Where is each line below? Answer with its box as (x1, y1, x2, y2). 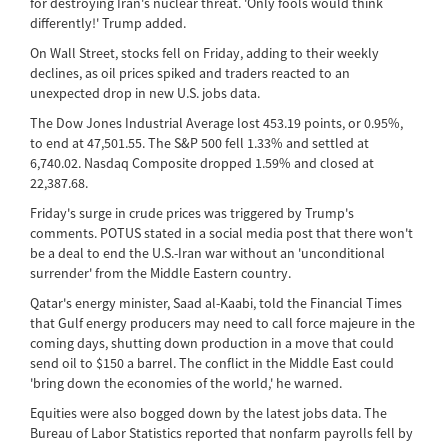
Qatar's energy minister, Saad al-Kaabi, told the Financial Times (30, 293, 402, 312)
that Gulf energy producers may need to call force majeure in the (30, 313, 415, 332)
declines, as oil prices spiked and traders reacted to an (30, 63, 350, 82)
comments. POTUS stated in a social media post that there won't (30, 223, 413, 242)
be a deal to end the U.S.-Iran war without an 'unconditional (30, 243, 385, 262)
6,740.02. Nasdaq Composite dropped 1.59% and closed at (30, 153, 374, 172)
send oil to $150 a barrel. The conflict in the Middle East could (30, 353, 394, 372)
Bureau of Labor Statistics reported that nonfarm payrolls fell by (30, 423, 413, 442)
